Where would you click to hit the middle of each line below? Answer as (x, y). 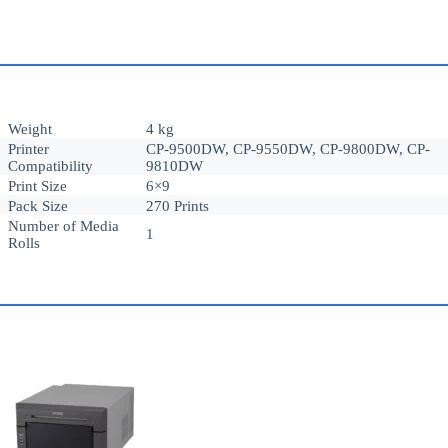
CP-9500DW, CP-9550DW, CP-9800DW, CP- (288, 149)
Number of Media (63, 226)
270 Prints (177, 206)
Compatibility (50, 166)
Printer (28, 149)
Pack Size (38, 206)
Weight (30, 129)
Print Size (37, 186)
